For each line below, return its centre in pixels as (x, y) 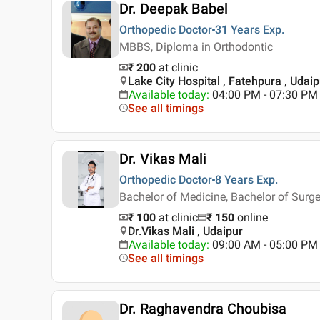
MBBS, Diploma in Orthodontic (196, 47)
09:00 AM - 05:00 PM (265, 245)
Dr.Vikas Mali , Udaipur (185, 231)
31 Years (237, 30)
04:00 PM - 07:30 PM (265, 95)
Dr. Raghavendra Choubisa (203, 309)
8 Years (234, 180)
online (252, 218)
